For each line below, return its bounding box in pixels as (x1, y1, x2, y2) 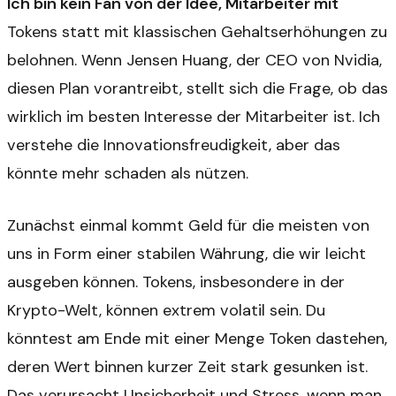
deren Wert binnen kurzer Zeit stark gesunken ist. (7, 355, 368, 377)
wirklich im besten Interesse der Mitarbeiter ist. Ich (7, 106, 380, 128)
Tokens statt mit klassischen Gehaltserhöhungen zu (7, 21, 387, 43)
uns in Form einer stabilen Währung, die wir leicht (7, 242, 366, 264)
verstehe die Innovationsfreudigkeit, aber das (7, 134, 340, 156)
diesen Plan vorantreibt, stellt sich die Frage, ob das (7, 78, 388, 100)
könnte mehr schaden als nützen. (7, 163, 248, 185)
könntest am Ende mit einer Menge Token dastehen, (7, 327, 387, 349)
